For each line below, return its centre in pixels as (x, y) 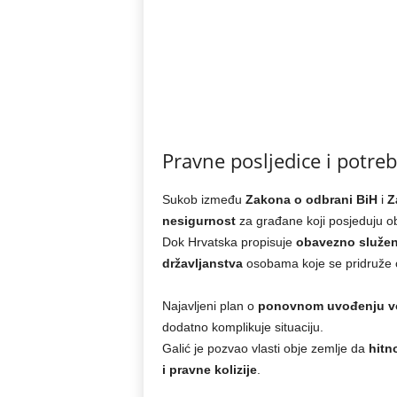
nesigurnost (198, 221)
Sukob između (203, 199)
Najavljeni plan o (210, 306)
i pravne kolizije (209, 370)
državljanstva (202, 263)
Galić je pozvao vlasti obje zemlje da (265, 348)
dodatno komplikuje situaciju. (242, 327)
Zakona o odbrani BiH (311, 199)
